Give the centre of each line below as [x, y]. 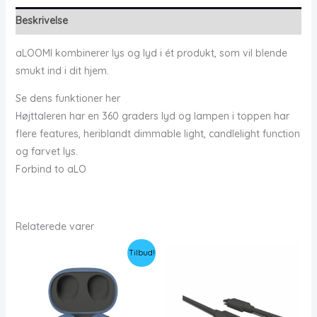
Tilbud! [142, 252]
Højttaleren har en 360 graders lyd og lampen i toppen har [152, 116]
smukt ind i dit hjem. [62, 71]
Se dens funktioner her [68, 99]
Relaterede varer [54, 227]
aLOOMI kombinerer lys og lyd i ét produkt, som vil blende [151, 53]
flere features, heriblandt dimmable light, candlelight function [157, 134]
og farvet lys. [46, 152]
